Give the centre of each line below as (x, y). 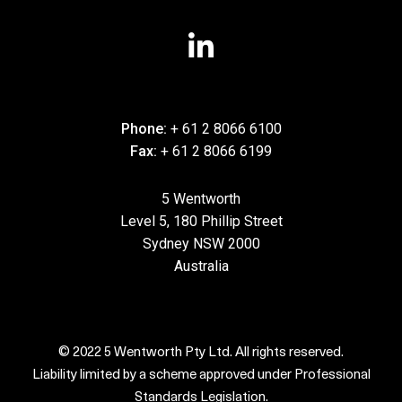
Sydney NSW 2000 (201, 243)
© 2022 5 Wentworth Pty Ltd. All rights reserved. (201, 353)
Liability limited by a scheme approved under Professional (201, 375)
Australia (201, 266)
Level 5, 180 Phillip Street (201, 221)
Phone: (145, 129)
